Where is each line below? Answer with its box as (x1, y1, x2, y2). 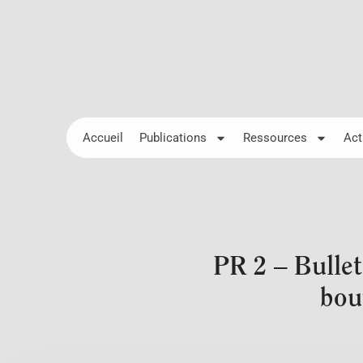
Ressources (243, 130, 307, 145)
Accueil (83, 130, 123, 145)
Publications (139, 130, 207, 145)
